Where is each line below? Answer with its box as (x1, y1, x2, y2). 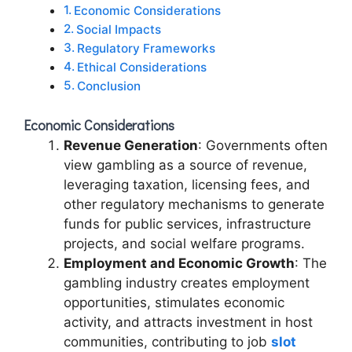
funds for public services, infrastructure (64, 216, 311, 232)
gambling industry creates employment (64, 275, 310, 291)
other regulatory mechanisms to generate (64, 196, 324, 212)
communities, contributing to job (64, 334, 271, 350)
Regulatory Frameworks (77, 40, 216, 56)
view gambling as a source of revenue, (64, 157, 307, 173)
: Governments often (198, 137, 328, 153)
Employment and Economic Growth (64, 255, 295, 271)
